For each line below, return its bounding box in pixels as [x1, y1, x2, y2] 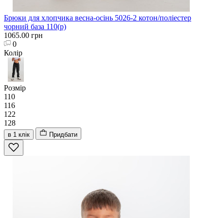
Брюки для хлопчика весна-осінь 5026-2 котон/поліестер [4, 13, 191, 22]
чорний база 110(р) [4, 22, 66, 31]
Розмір [4, 83, 26, 92]
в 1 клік [8, 130, 30, 138]
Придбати [49, 130, 77, 138]
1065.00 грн [4, 31, 43, 39]
